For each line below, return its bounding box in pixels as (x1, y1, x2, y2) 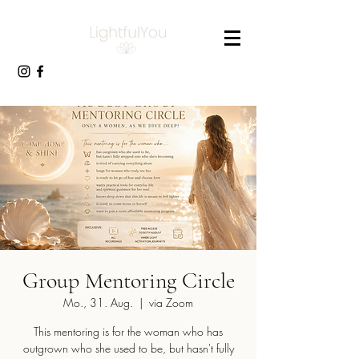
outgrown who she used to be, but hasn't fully (22, 341, 234, 356)
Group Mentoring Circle (22, 267, 235, 294)
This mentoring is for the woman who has (34, 324, 223, 339)
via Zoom (149, 295, 193, 310)
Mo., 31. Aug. (63, 295, 133, 310)
